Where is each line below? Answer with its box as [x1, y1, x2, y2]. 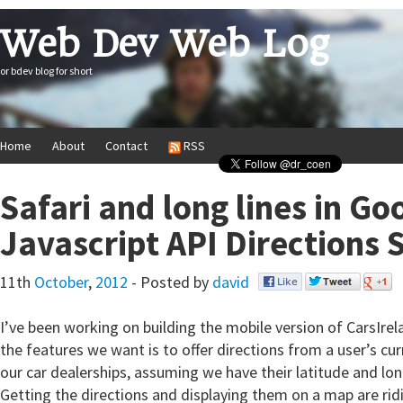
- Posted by [128, 272, 212, 292]
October [34, 272, 88, 292]
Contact [105, 138, 148, 154]
